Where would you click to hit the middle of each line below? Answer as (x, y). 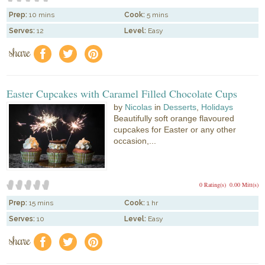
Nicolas (139, 107)
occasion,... (135, 141)
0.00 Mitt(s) (244, 184)
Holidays (217, 107)
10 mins (42, 15)
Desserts (180, 107)
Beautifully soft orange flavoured (174, 119)
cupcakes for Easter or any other (175, 130)
